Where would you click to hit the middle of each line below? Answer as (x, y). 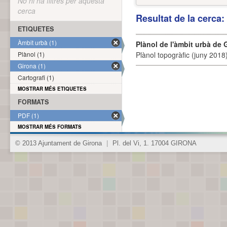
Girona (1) (32, 66)
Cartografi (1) (36, 77)
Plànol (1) (31, 54)
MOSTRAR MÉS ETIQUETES (52, 89)
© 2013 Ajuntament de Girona (60, 143)
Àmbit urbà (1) (37, 42)
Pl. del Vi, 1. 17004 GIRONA (154, 143)
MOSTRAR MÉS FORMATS (50, 127)
